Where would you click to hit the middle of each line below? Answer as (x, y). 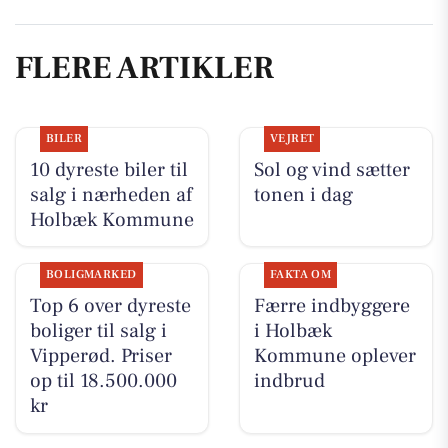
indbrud (289, 380)
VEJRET (292, 138)
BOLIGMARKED (91, 274)
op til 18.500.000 (103, 380)
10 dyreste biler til (108, 169)
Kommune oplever (334, 355)
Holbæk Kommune (111, 219)
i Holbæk (292, 330)
